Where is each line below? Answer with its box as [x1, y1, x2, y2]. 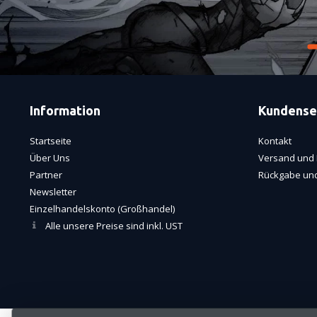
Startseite [30, 134, 71, 147]
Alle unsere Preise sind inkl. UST [45, 219, 183, 232]
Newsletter [30, 185, 76, 198]
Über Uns [30, 151, 70, 164]
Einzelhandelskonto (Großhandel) [30, 202, 175, 215]
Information [30, 103, 100, 117]
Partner [30, 168, 62, 181]
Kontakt [258, 134, 292, 147]
